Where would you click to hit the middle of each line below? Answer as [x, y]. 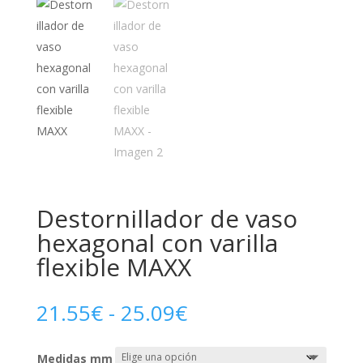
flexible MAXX [113, 267]
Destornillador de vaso [167, 218]
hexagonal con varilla [157, 242]
